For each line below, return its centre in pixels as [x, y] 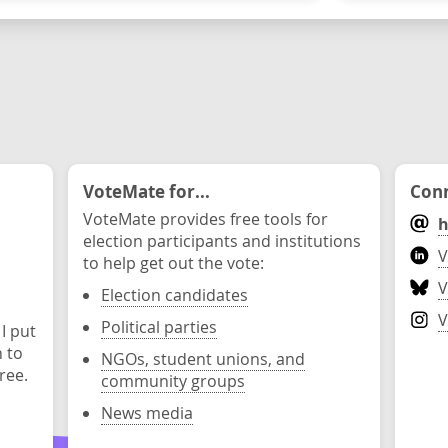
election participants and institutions [222, 241]
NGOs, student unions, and [203, 359]
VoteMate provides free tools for [205, 219]
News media [147, 413]
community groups [173, 381]
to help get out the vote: [173, 263]
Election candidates [174, 295]
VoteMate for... [146, 191]
